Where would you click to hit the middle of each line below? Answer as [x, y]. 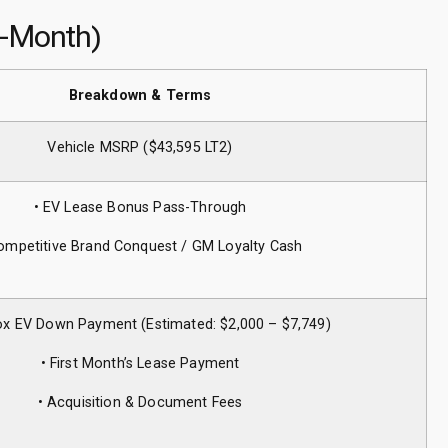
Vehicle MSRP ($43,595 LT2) [140, 148]
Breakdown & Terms [140, 96]
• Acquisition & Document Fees [140, 403]
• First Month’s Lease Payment [140, 364]
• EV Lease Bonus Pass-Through [140, 208]
